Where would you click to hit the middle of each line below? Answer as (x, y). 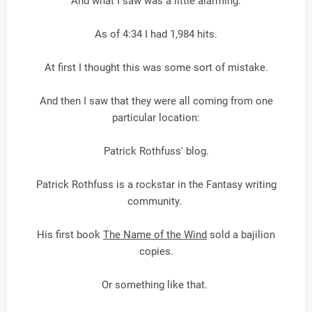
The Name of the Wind (155, 235)
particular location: (156, 118)
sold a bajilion (241, 235)
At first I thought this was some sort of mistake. (156, 68)
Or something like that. (156, 285)
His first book (70, 235)
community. (156, 201)
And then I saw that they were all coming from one (156, 101)
